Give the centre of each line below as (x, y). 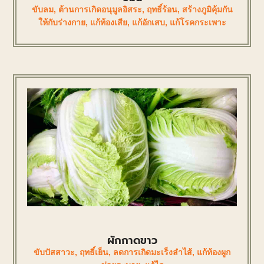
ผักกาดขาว (132, 241)
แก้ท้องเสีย (108, 23)
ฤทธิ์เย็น (94, 253)
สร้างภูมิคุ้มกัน (207, 10)
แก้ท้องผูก (214, 253)
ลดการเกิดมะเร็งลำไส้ (153, 253)
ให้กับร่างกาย (62, 23)
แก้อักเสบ (148, 23)
